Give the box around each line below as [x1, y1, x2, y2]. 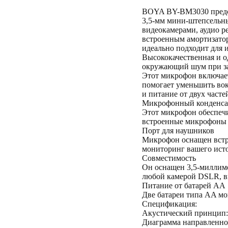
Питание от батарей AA [142, 181, 225, 190]
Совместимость [142, 154, 196, 162]
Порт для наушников [142, 126, 214, 135]
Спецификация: [142, 199, 197, 208]
